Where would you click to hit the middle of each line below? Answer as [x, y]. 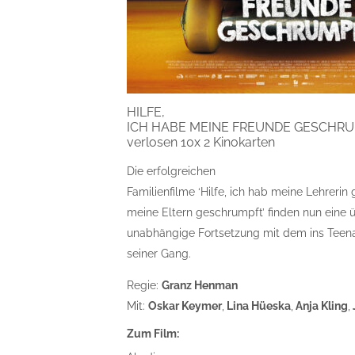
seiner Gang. [159, 254]
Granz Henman [200, 285]
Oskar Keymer [185, 306]
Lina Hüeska [258, 306]
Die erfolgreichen [172, 171]
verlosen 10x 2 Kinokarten [201, 142]
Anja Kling [321, 306]
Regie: [145, 285]
